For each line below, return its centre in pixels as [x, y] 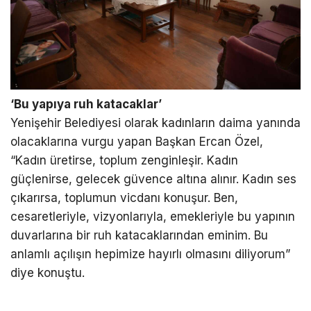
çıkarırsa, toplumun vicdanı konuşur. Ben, [124, 198]
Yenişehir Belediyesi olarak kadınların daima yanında [155, 123]
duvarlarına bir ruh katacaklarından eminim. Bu [139, 236]
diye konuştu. [48, 273]
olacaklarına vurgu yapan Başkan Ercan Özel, [137, 142]
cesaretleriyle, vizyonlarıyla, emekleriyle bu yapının [153, 217]
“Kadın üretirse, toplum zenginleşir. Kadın [124, 161]
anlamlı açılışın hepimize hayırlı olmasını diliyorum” [150, 254]
